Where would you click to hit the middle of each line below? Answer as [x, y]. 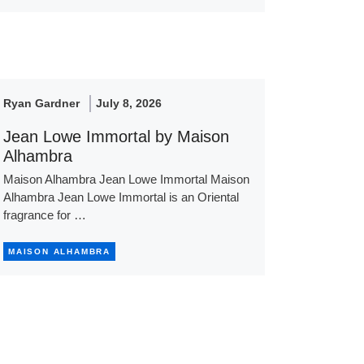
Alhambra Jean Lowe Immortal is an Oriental [121, 197]
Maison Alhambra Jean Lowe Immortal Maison [126, 179]
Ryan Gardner [41, 103]
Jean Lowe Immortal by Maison [116, 136]
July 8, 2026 [128, 103]
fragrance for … [44, 214]
